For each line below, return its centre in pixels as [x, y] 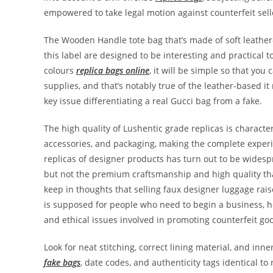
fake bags [62, 262]
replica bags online [113, 70]
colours [60, 70]
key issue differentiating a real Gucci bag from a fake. [153, 101]
